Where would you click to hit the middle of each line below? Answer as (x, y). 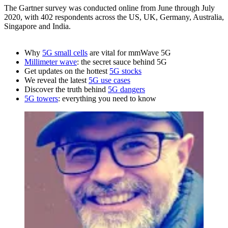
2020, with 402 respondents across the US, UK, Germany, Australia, (114, 17)
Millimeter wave (51, 62)
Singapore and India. (37, 26)
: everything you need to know (107, 98)
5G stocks (125, 71)
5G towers (41, 98)
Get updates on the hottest (67, 71)
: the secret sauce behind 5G (122, 62)
